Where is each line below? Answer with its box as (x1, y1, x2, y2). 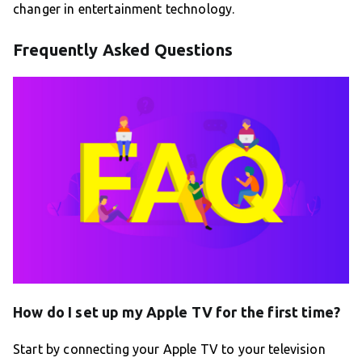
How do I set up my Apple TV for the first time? (13, 303, 341, 320)
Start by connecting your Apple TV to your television (13, 341, 326, 356)
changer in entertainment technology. (13, 2, 235, 17)
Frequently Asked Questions (13, 40, 233, 60)
